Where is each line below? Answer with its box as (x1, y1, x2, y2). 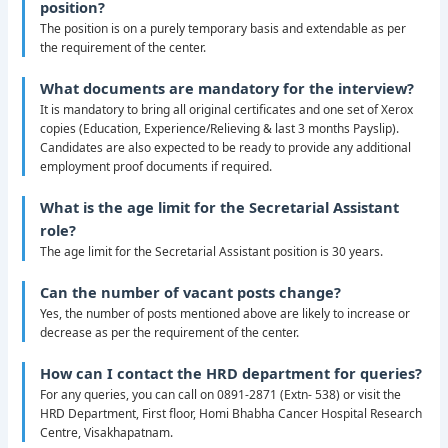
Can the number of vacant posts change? (40, 282, 342, 303)
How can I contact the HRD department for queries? (40, 363, 423, 384)
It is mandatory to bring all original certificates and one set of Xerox (40, 101, 414, 119)
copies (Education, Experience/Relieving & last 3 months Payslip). (40, 120, 400, 138)
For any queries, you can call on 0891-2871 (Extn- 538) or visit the (40, 386, 402, 404)
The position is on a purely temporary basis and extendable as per (40, 20, 407, 38)
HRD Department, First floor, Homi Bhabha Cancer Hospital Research (40, 405, 423, 423)
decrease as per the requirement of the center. (40, 324, 300, 342)
